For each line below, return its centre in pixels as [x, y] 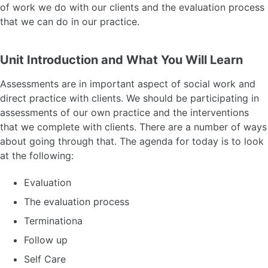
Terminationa [53, 221]
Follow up [46, 240]
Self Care [45, 259]
